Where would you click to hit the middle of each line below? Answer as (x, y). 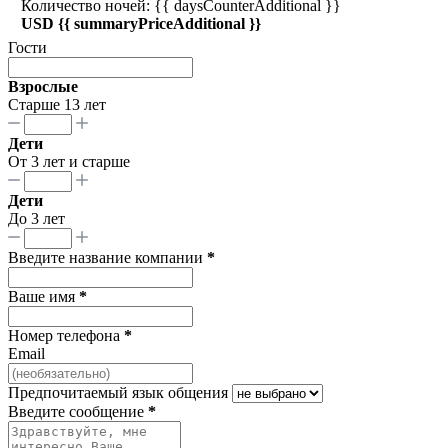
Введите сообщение (78, 412)
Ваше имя (43, 297)
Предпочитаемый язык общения (118, 393)
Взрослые (43, 87)
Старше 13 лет (57, 105)
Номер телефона (66, 336)
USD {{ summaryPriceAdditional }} (141, 24)
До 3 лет (36, 219)
